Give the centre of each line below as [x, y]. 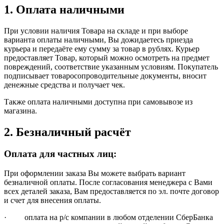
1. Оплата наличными [64, 9]
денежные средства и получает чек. [64, 84]
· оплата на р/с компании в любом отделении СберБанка [108, 217]
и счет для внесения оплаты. [52, 200]
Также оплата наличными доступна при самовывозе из [98, 101]
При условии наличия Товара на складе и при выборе [96, 30]
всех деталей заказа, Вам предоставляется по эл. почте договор [111, 191]
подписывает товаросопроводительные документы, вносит [105, 75]
